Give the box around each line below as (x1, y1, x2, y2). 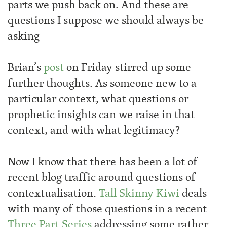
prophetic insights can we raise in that (8, 106, 195, 123)
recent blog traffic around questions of (8, 169, 196, 186)
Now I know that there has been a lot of (8, 153, 198, 170)
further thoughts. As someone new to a (8, 74, 197, 92)
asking (8, 27, 40, 45)
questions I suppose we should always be (8, 12, 204, 29)
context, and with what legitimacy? (8, 122, 180, 139)
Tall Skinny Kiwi (99, 184, 179, 202)
